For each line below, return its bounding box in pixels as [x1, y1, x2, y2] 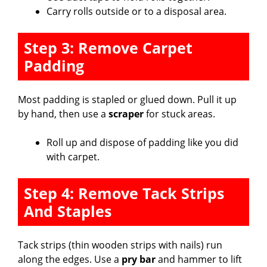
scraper [108, 107, 144, 120]
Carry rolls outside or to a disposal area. [46, 4, 226, 18]
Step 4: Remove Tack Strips [24, 182, 224, 203]
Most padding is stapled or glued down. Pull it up [18, 92, 237, 106]
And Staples [24, 200, 111, 221]
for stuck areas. [144, 107, 215, 120]
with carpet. [46, 150, 100, 163]
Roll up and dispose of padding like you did [46, 135, 238, 149]
